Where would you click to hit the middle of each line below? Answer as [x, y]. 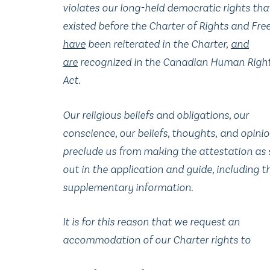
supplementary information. [128, 187]
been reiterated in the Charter [156, 44]
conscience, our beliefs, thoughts [139, 133]
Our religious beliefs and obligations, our [156, 115]
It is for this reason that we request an [151, 222]
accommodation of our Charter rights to [157, 240]
